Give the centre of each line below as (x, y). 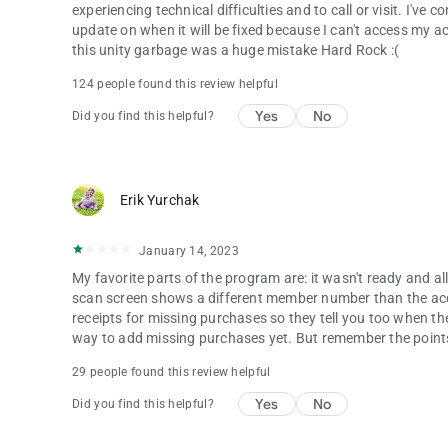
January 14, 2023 (189, 251)
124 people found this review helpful (175, 84)
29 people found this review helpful (171, 372)
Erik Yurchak (160, 200)
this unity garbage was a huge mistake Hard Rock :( (236, 50)
